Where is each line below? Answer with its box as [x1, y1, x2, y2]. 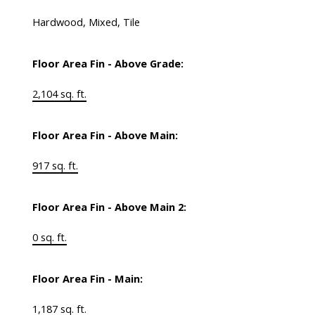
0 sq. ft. [32, 230, 67, 245]
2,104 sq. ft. [32, 86, 86, 101]
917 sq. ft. [32, 158, 78, 173]
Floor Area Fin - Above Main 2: [32, 200, 186, 214]
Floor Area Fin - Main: [32, 271, 143, 286]
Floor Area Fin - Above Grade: [32, 56, 184, 71]
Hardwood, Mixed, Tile [32, 15, 140, 30]
